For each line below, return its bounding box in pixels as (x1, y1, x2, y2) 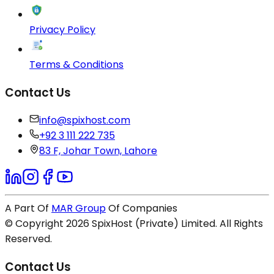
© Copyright (5, 217, 66, 231)
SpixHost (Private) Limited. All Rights (89, 217, 263, 231)
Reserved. (5, 232, 52, 246)
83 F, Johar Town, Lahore (39, 144, 157, 158)
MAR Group (51, 201, 106, 216)
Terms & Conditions (29, 57, 124, 72)
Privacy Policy (29, 22, 95, 37)
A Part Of (5, 201, 51, 216)
